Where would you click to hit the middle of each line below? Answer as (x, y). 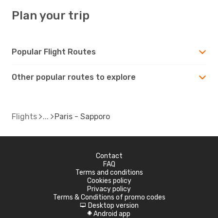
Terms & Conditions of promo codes (109, 197)
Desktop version (113, 205)
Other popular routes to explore (74, 77)
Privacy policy (109, 189)
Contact (109, 156)
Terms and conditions (109, 172)
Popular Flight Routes (54, 52)
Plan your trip (51, 15)
